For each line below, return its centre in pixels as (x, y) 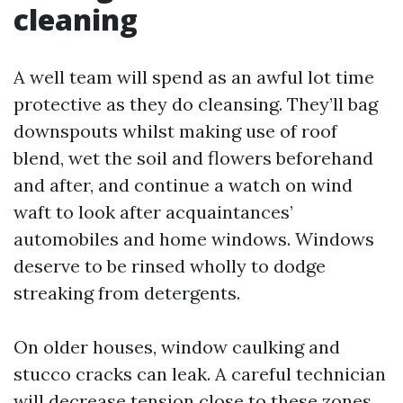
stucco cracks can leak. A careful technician (200, 374)
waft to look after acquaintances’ (153, 212)
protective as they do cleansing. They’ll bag (196, 104)
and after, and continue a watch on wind (183, 185)
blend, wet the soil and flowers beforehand (193, 158)
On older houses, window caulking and (177, 347)
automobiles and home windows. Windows (194, 239)
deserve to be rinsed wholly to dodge (170, 266)
